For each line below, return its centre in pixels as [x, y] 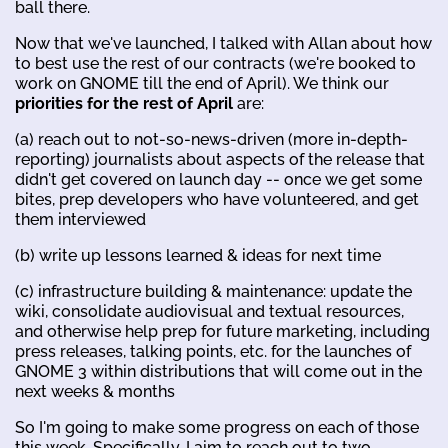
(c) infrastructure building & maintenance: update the [213, 291]
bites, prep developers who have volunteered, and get [217, 199]
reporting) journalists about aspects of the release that [220, 159]
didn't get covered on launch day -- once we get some [218, 179]
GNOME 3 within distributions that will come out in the [218, 371]
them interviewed [80, 219]
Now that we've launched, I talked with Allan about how [223, 43]
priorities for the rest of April [124, 103]
